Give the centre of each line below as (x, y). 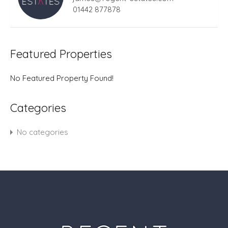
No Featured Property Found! (62, 78)
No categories (42, 132)
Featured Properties (61, 54)
